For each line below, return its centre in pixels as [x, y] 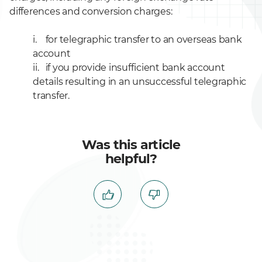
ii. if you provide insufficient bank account [129, 68]
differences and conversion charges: [91, 11]
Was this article [131, 145]
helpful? [131, 159]
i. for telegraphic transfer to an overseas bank [137, 39]
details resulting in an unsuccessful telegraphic [139, 82]
